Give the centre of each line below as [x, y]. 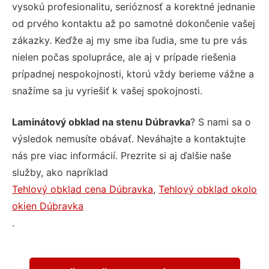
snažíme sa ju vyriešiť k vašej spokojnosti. [107, 91]
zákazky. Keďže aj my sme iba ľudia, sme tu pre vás [129, 41]
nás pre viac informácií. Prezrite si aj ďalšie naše [122, 156]
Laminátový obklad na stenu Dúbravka [101, 122]
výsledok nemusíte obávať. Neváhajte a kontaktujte [129, 139]
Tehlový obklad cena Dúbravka [83, 189]
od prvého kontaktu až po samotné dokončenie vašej [134, 24]
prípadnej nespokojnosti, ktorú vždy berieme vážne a [133, 74]
